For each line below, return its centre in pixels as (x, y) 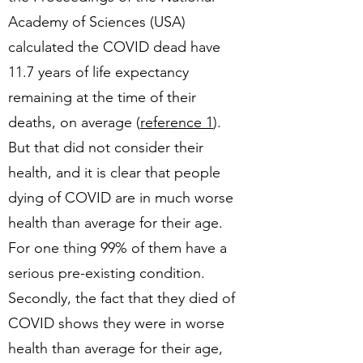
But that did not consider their (106, 147)
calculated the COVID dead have (114, 47)
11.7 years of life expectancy (98, 72)
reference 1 (177, 122)
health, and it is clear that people (114, 173)
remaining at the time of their (102, 97)
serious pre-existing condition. (107, 273)
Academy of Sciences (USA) (97, 22)
